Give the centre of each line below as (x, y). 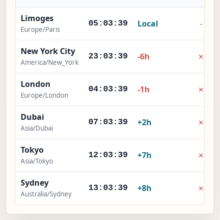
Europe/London (44, 96)
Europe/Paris (40, 30)
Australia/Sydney (46, 194)
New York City (48, 51)
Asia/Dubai (37, 128)
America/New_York (50, 63)
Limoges (37, 18)
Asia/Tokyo (37, 161)
